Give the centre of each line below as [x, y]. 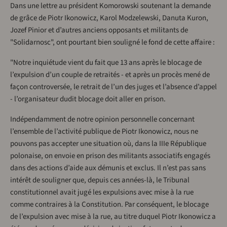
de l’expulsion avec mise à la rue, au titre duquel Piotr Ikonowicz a [113, 217]
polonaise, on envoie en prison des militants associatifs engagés [110, 156]
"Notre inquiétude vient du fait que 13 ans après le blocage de [106, 63]
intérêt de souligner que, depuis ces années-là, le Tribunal [100, 180]
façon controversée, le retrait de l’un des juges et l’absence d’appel [113, 87]
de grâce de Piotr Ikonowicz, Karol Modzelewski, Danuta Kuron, [109, 18]
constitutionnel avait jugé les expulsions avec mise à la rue [102, 193]
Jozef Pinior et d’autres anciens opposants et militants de [99, 30]
